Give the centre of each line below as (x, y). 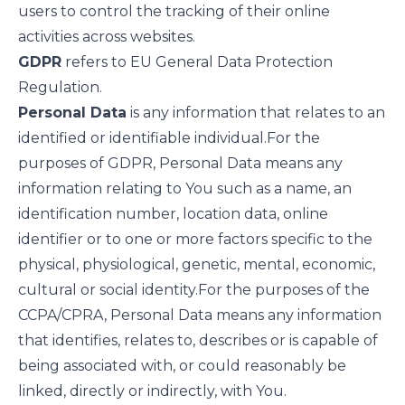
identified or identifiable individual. (142, 138)
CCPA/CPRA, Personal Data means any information (200, 315)
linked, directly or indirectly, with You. (152, 391)
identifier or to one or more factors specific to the (195, 239)
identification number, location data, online (173, 214)
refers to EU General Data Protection (197, 62)
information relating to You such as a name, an (185, 188)
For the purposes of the (284, 290)
